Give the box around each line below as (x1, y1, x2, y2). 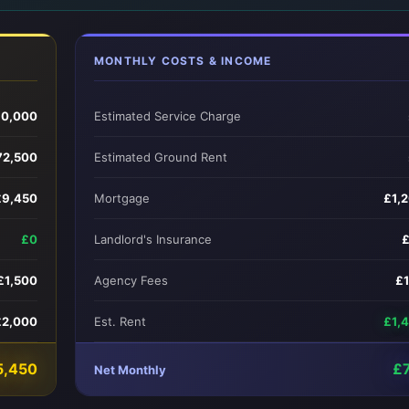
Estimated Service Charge (94, 109, 241, 123)
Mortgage (94, 191, 150, 205)
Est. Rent (94, 314, 146, 329)
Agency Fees (94, 273, 168, 288)
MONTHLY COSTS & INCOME (94, 54, 272, 68)
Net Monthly (94, 362, 166, 377)
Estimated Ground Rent (94, 150, 227, 164)
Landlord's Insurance (94, 232, 212, 246)
